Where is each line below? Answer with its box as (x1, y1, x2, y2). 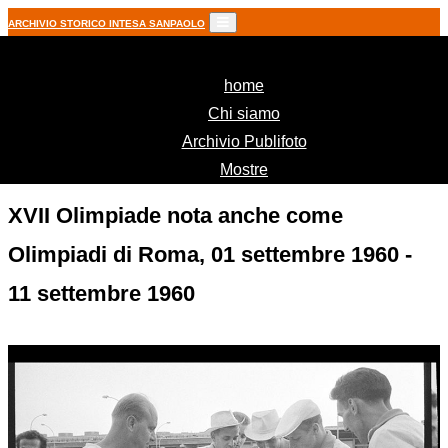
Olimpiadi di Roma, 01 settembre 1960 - (8, 242, 412, 267)
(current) (263, 76, 322, 93)
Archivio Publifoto (181, 133, 307, 150)
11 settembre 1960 (8, 281, 195, 306)
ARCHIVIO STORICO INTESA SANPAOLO (8, 18, 205, 29)
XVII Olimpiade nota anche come (8, 203, 343, 228)
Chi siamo (208, 105, 280, 122)
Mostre (220, 161, 268, 178)
